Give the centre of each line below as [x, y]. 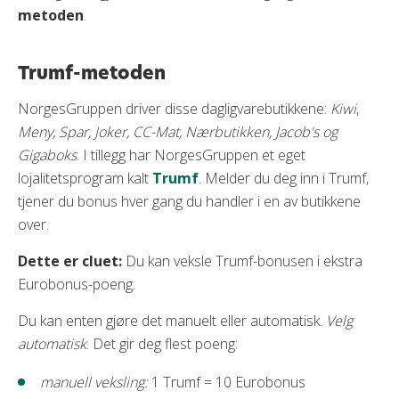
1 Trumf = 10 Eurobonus [227, 383]
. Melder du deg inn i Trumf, [284, 179]
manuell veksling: [94, 383]
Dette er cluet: [72, 261]
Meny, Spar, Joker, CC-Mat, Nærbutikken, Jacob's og [178, 132]
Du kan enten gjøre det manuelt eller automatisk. [172, 321]
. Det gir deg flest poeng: [162, 344]
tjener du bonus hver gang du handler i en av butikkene [189, 202]
